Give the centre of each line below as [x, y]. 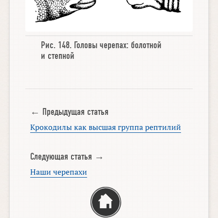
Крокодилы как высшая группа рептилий [105, 127]
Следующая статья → [67, 156]
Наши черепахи [58, 172]
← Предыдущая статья [69, 112]
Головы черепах [100, 45]
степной [61, 56]
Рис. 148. [58, 45]
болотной [146, 45]
